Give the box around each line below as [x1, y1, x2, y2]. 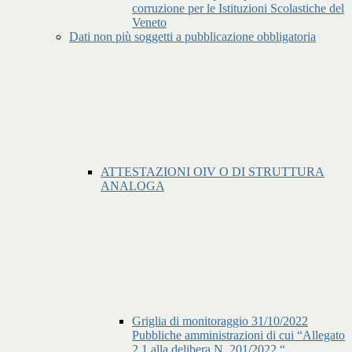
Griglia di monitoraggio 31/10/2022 [132, 314, 308, 328]
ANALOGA [101, 179, 164, 193]
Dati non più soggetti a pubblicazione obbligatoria [69, 30, 316, 44]
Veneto [132, 16, 167, 30]
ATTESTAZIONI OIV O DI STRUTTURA [101, 165, 324, 179]
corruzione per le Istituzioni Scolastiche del [132, 2, 344, 16]
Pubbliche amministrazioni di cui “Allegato [132, 328, 345, 343]
